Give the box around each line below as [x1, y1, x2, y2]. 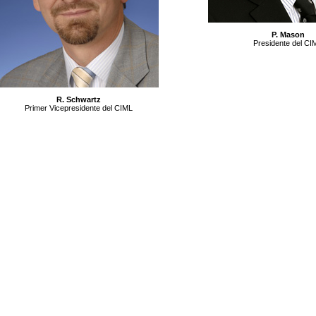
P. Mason [271, 30, 305, 39]
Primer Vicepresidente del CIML [24, 104, 133, 112]
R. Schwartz [56, 95, 101, 104]
